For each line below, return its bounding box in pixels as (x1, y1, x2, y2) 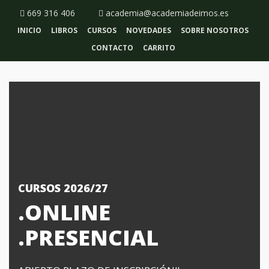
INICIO (17, 25, 41, 35)
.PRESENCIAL (18, 223, 159, 252)
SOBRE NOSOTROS (181, 25, 249, 35)
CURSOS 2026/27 (18, 181, 108, 195)
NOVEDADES (126, 25, 171, 35)
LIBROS (51, 25, 77, 35)
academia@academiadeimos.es (103, 7, 229, 19)
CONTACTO (91, 43, 133, 53)
